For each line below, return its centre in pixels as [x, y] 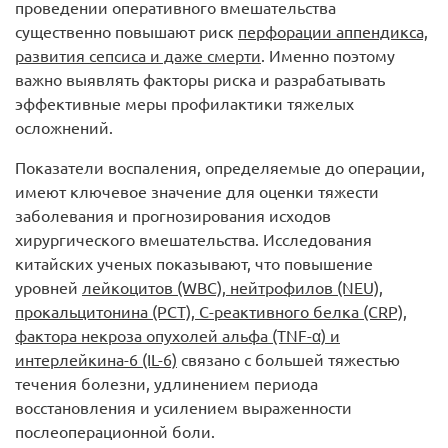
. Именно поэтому [328, 55]
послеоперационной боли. [115, 431]
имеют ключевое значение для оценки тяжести [197, 191]
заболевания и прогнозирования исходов [173, 215]
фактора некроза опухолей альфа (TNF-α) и [177, 335]
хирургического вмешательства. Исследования [193, 239]
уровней [48, 287]
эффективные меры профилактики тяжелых [184, 103]
